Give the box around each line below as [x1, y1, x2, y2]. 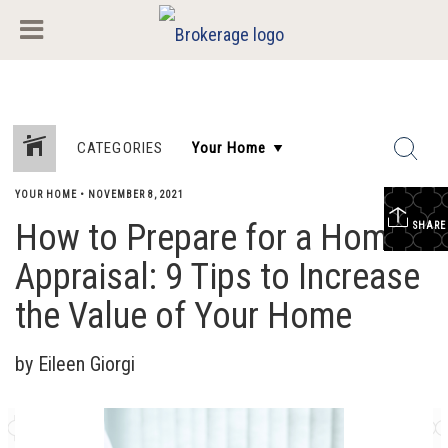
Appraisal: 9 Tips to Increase [15, 256, 420, 298]
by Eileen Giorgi [15, 352, 135, 376]
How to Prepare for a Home [15, 217, 405, 259]
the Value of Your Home [15, 295, 352, 337]
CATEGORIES [76, 139, 164, 157]
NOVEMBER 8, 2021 [88, 189, 184, 200]
